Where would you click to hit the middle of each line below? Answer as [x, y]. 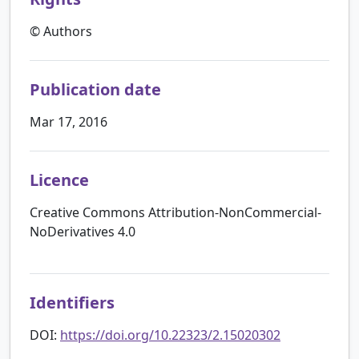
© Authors [61, 31]
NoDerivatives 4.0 [83, 231]
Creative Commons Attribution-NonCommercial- [175, 212]
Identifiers [72, 302]
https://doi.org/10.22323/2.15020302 [170, 335]
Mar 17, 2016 [69, 121]
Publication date [95, 89]
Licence [59, 179]
